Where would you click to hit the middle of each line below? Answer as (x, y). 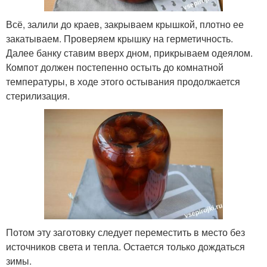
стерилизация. (38, 95)
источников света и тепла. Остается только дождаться (125, 246)
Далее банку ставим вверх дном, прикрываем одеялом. (129, 52)
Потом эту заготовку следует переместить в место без (125, 232)
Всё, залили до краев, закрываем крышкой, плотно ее (125, 24)
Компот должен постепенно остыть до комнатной (115, 67)
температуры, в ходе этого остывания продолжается (123, 81)
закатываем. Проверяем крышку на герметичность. (119, 38)
